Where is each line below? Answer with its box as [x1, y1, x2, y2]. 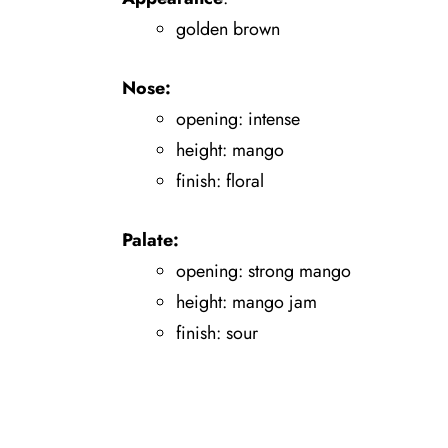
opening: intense [176, 105, 300, 132]
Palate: [122, 227, 179, 254]
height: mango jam [176, 289, 317, 316]
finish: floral [176, 167, 264, 194]
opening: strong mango [176, 258, 351, 285]
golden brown [176, 15, 280, 42]
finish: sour [176, 320, 258, 347]
